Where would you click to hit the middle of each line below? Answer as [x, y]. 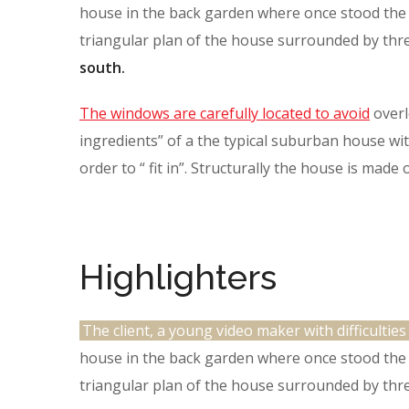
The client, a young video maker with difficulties [245, 330]
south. [102, 68]
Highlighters [178, 277]
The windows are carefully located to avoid [225, 113]
